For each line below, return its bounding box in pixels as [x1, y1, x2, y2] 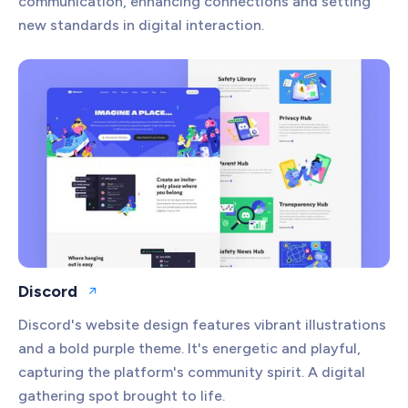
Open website [91, 291, 174, 307]
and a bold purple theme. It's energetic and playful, [18, 340, 361, 358]
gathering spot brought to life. [18, 387, 225, 405]
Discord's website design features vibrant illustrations [18, 316, 386, 334]
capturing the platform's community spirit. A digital [18, 363, 365, 382]
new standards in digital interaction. [18, 16, 264, 35]
